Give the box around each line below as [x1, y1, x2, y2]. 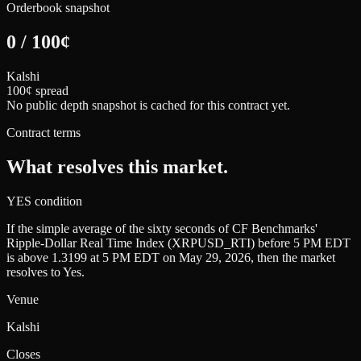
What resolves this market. [6, 156, 228, 177]
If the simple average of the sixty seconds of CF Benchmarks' [6, 221, 317, 235]
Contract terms [6, 126, 81, 140]
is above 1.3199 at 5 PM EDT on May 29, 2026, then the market [6, 250, 335, 264]
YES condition [6, 193, 82, 208]
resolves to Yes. [6, 264, 85, 279]
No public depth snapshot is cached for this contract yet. [6, 98, 290, 113]
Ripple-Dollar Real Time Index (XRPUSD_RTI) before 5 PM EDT [6, 235, 351, 250]
